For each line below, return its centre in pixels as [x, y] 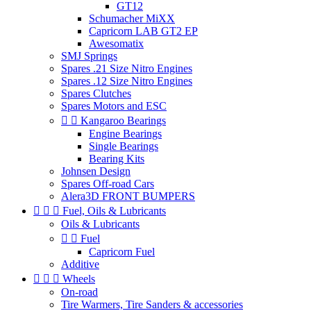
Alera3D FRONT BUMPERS [128, 196]
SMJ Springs [89, 56]
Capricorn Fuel [122, 251]
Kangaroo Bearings [123, 120]
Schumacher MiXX [132, 18]
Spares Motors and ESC [114, 106]
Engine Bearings [125, 133]
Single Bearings [124, 146]
